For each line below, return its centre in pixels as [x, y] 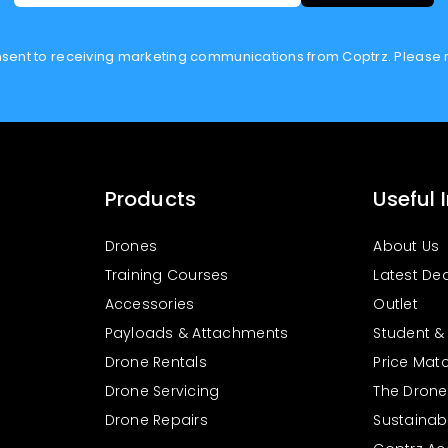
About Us [406, 246]
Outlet [395, 304]
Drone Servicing [162, 391]
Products [150, 199]
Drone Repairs [156, 420]
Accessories [149, 304]
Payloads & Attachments [196, 333]
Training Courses [166, 275]
